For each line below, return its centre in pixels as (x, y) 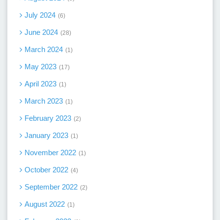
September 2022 (51, 187)
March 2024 (44, 49)
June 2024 (41, 32)
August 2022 (45, 204)
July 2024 (40, 15)
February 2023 (48, 118)
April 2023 (41, 83)
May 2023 (41, 66)
